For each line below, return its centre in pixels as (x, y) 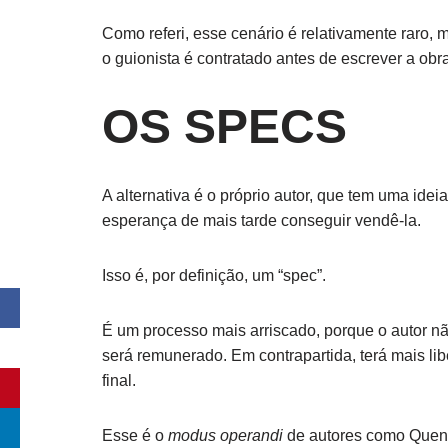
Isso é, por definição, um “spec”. (214, 275)
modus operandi (225, 435)
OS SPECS (224, 126)
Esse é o (135, 435)
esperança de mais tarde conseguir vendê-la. (261, 220)
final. (119, 380)
